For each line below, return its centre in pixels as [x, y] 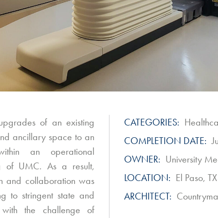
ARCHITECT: [148, 196]
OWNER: [142, 159]
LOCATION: [147, 178]
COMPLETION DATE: [165, 141]
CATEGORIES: [152, 122]
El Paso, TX [196, 178]
